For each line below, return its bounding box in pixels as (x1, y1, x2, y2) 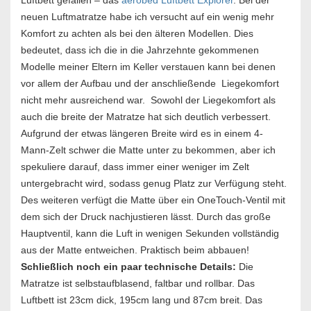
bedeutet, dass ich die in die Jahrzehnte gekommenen (21, 44, 259, 56)
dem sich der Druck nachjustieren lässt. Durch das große (21, 211, 271, 223)
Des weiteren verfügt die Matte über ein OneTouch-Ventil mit (21, 194, 285, 206)
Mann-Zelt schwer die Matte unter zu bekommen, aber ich (21, 144, 276, 156)
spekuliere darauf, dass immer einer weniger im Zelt (21, 161, 249, 173)
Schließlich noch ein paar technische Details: (21, 261, 236, 273)
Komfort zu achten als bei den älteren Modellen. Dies (21, 28, 253, 40)
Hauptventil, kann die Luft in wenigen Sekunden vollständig (21, 228, 279, 239)
